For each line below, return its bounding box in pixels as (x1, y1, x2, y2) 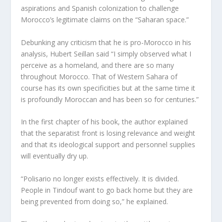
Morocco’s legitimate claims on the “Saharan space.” (21, 15, 189, 25)
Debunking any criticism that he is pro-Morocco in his (21, 37, 192, 47)
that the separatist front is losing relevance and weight (21, 128, 196, 138)
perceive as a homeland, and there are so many (21, 60, 174, 70)
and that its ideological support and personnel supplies (21, 140, 196, 150)
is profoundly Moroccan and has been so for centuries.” (21, 94, 199, 104)
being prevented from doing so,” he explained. (21, 196, 168, 206)
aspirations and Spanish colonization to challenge (21, 3, 179, 13)
